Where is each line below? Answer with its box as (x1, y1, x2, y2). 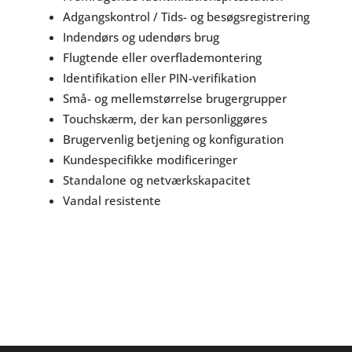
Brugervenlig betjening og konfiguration (62, 131, 284, 148)
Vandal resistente (62, 192, 161, 209)
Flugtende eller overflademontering (62, 49, 262, 66)
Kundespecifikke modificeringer (62, 152, 237, 168)
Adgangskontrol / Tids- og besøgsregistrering (62, 9, 310, 25)
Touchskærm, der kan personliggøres (62, 111, 267, 127)
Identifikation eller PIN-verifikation (62, 70, 256, 86)
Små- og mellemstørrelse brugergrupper (62, 90, 287, 107)
